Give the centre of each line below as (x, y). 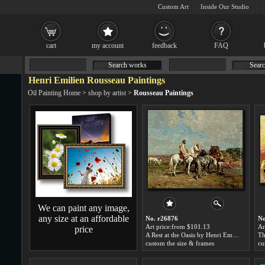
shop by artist (107, 93)
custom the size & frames (180, 243)
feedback (164, 46)
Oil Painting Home (54, 93)
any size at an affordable (83, 219)
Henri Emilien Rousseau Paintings (97, 80)
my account (108, 46)
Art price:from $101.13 (178, 227)
